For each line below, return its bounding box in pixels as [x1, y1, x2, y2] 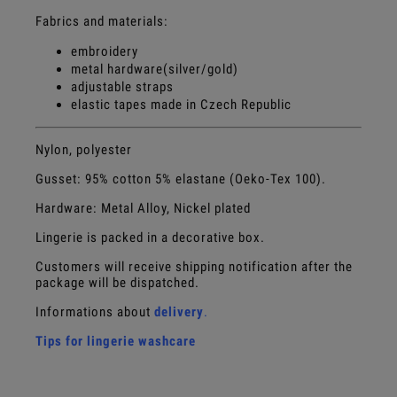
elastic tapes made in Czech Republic [71, 96, 292, 113]
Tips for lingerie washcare [35, 332, 196, 349]
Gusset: [35, 170, 82, 187]
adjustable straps [71, 78, 174, 95]
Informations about [35, 303, 154, 320]
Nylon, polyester [35, 141, 132, 158]
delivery [154, 303, 204, 320]
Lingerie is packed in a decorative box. [35, 229, 265, 245]
